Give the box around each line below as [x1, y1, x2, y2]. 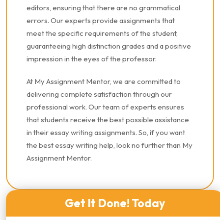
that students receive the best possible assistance [27, 115, 189, 124]
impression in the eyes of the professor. [27, 54, 157, 63]
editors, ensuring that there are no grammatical [27, 3, 180, 12]
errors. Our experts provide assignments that [27, 16, 175, 25]
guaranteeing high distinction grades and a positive [27, 41, 191, 51]
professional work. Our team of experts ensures [27, 102, 184, 111]
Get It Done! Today [64, 196, 165, 210]
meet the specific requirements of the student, [27, 28, 178, 38]
